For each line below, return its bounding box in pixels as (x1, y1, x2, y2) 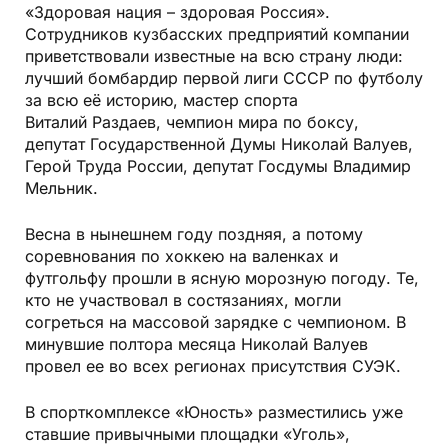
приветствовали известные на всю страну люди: (25, 46, 403, 67)
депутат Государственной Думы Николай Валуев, (25, 134, 413, 155)
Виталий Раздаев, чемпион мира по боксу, (25, 112, 359, 133)
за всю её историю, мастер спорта (25, 90, 298, 111)
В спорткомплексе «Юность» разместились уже (25, 402, 403, 423)
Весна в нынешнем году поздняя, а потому (25, 224, 363, 245)
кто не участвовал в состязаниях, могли (25, 290, 341, 311)
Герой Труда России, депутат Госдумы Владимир (25, 156, 411, 177)
